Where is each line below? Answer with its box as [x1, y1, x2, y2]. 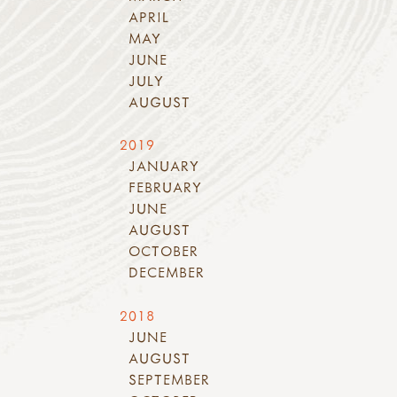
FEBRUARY [128, 178, 203, 197]
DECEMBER [128, 263, 206, 282]
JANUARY [128, 157, 200, 175]
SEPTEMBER [128, 370, 211, 389]
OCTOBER [128, 242, 199, 261]
